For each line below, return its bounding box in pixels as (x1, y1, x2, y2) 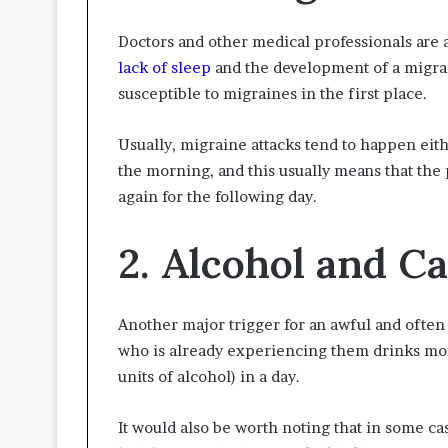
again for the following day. (118, 186, 317, 206)
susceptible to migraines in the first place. (118, 83, 427, 103)
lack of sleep (118, 57, 211, 77)
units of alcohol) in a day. (118, 367, 300, 387)
